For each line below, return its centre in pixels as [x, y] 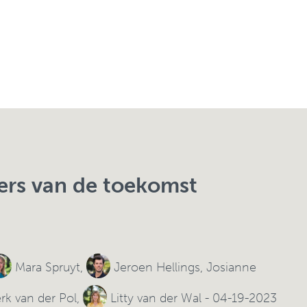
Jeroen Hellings [157, 267]
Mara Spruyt [47, 267]
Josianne [232, 267]
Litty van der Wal [156, 298]
